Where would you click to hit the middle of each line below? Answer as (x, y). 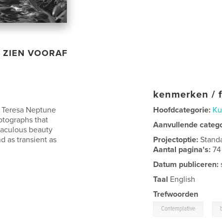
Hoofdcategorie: (182, 110)
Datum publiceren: (186, 165)
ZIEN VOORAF (35, 53)
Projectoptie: (177, 140)
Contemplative (178, 209)
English (182, 180)
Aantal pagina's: (183, 150)
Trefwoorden (176, 194)
